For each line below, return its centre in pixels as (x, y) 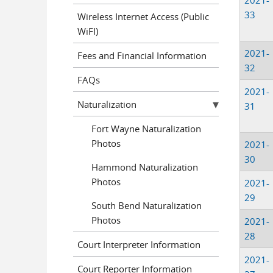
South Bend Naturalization (146, 205)
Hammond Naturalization (144, 167)
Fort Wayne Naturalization (146, 128)
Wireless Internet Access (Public (143, 16)
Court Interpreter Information (139, 244)
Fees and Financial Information (142, 55)
